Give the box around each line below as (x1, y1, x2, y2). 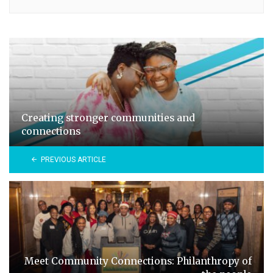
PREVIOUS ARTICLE (40, 155, 106, 164)
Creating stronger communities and (21, 112, 195, 124)
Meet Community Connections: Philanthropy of (24, 255, 252, 267)
